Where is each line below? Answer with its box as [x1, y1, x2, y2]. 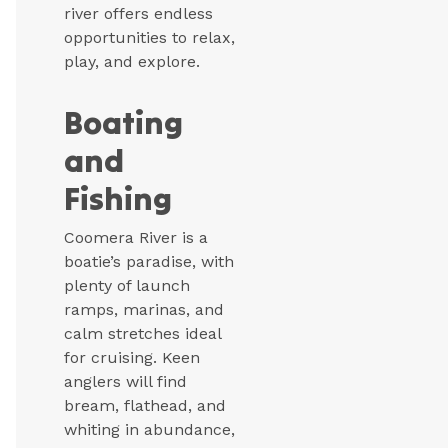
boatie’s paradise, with [64, 252, 234, 272]
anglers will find [64, 372, 187, 392]
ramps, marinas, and [64, 300, 224, 320]
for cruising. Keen [64, 348, 200, 368]
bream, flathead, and [64, 396, 226, 416]
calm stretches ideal [64, 324, 221, 344]
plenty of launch [64, 276, 190, 296]
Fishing [64, 178, 172, 220]
